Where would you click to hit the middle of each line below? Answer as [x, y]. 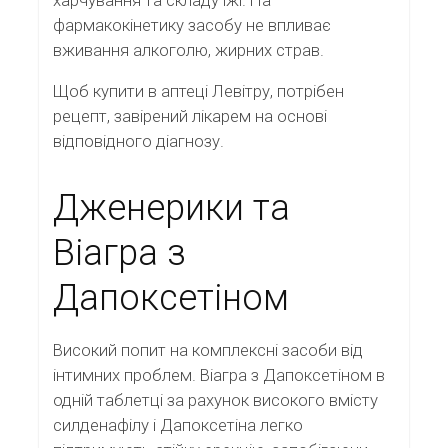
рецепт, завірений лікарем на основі [190, 116]
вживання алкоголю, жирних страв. [188, 49]
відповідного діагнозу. [138, 141]
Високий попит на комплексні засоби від [208, 350]
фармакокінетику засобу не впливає [192, 24]
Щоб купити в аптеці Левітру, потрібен [198, 91]
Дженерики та [171, 208]
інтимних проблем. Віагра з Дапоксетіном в [219, 375]
